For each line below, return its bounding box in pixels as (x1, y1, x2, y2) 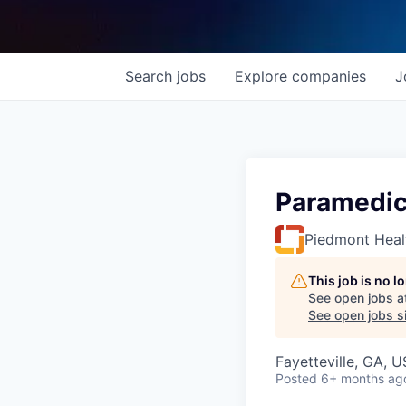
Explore (235, 67, 292, 86)
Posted (275, 371, 317, 387)
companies (292, 67, 366, 86)
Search (125, 67, 177, 86)
